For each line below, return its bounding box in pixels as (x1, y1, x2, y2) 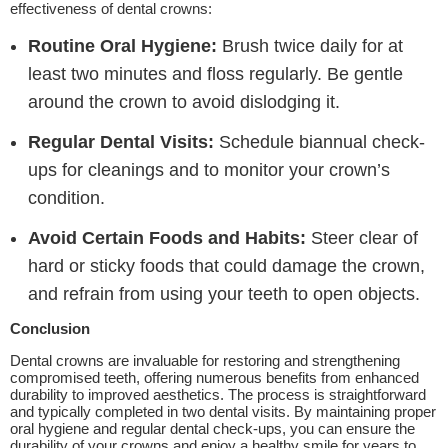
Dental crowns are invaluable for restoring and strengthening (10, 352, 400, 369)
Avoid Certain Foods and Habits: (28, 228, 306, 248)
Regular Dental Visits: (28, 132, 214, 152)
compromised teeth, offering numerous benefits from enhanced (10, 369, 419, 386)
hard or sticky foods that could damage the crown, (28, 256, 425, 276)
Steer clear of (306, 228, 418, 248)
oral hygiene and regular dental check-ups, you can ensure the (10, 420, 415, 437)
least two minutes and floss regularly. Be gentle (28, 64, 403, 84)
